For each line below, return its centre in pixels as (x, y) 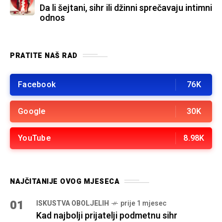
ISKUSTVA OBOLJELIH (73, 203)
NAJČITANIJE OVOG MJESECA (65, 181)
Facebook (37, 84)
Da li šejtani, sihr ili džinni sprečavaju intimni (126, 8)
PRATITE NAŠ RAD (44, 55)
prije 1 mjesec (143, 203)
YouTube (34, 138)
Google (32, 111)
